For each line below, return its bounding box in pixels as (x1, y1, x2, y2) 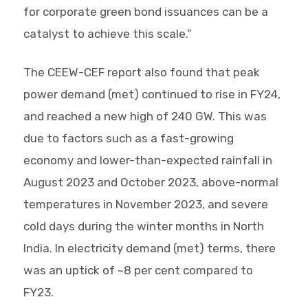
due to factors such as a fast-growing (23, 131, 234, 146)
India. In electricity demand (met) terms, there (23, 241, 276, 256)
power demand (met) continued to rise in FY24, (23, 87, 280, 102)
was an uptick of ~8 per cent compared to (23, 263, 253, 278)
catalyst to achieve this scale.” (23, 27, 192, 41)
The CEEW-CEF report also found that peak (23, 65, 260, 80)
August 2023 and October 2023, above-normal (23, 175, 278, 190)
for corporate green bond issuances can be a (23, 5, 268, 19)
